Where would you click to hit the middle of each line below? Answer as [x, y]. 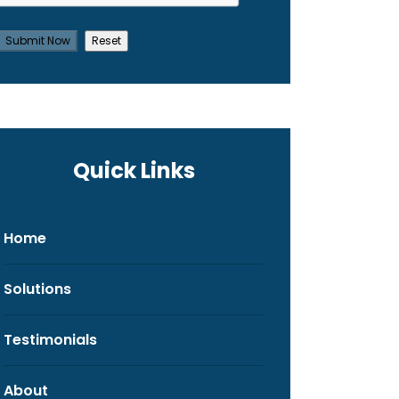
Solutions [37, 289]
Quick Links [134, 171]
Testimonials [50, 340]
